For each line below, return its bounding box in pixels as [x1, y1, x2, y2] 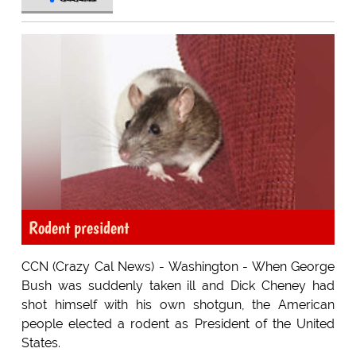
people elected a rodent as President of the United [21, 316, 335, 332]
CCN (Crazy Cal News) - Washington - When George [21, 259, 335, 275]
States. [21, 335, 60, 351]
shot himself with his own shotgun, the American [21, 297, 335, 313]
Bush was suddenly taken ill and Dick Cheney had [21, 278, 335, 294]
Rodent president [28, 217, 129, 238]
